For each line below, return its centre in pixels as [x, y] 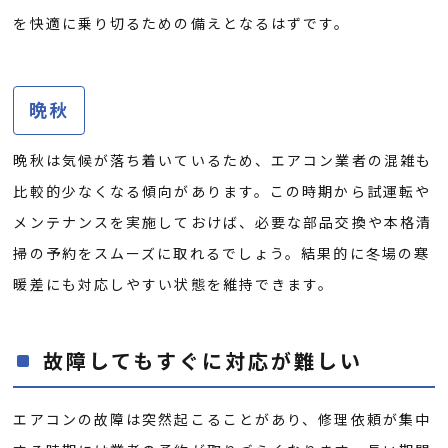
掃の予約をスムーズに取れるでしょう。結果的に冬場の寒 [222, 253]
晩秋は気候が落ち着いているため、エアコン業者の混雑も [223, 160]
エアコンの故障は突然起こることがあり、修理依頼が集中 [222, 419]
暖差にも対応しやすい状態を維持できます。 [174, 284]
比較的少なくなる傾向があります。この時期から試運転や [222, 191]
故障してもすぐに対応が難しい [203, 361]
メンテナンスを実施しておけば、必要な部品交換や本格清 [223, 222]
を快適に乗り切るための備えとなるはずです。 [182, 23]
